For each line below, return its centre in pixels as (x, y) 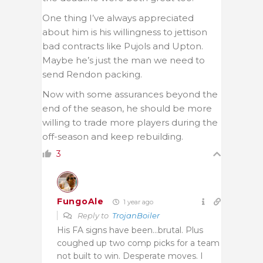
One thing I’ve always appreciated (118, 18)
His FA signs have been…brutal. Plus (130, 230)
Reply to (94, 215)
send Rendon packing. (92, 74)
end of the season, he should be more (127, 108)
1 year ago (137, 202)
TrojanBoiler (136, 215)
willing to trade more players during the (130, 122)
